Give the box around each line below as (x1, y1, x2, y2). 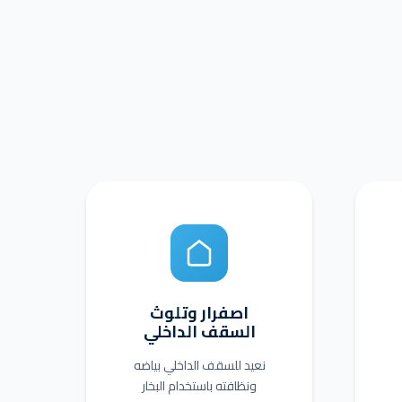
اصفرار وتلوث (150, 298, 249, 328)
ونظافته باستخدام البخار (142, 374, 257, 398)
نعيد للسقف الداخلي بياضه (133, 354, 266, 377)
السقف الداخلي (143, 317, 256, 346)
